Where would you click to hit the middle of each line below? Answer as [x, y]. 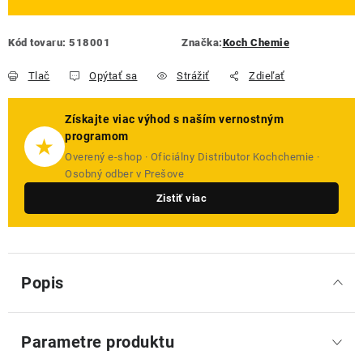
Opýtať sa [113, 76]
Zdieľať [267, 76]
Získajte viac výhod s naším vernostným [174, 119]
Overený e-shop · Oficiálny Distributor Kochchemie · [192, 157]
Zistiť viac [181, 198]
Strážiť [193, 76]
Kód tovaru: [37, 43]
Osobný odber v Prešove [124, 174]
